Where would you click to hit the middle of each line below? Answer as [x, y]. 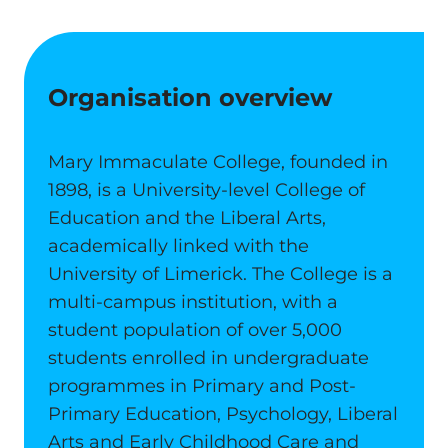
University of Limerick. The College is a [220, 274]
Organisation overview [190, 97]
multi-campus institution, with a [193, 302]
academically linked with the [178, 246]
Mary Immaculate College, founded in [218, 162]
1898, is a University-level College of [206, 190]
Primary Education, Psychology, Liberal [223, 414]
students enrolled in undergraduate [208, 358]
